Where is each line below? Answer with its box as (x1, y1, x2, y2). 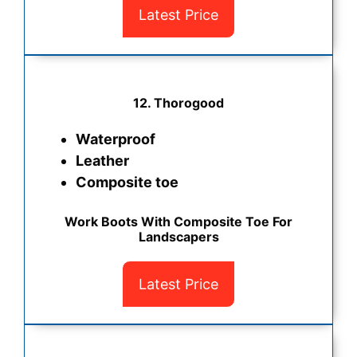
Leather (76, 152, 129, 170)
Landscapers (138, 229, 219, 245)
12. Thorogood (133, 95, 224, 112)
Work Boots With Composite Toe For (65, 214, 292, 230)
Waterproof (76, 131, 155, 148)
